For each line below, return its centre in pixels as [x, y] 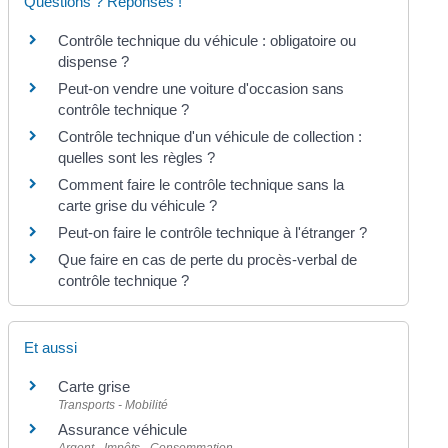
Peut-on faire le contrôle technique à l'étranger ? [213, 232]
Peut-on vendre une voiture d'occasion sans [201, 88]
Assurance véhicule [123, 429]
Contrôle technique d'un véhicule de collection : [210, 136]
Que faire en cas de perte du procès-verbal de [208, 259]
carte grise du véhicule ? [138, 205]
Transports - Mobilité [113, 405]
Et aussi [51, 347]
